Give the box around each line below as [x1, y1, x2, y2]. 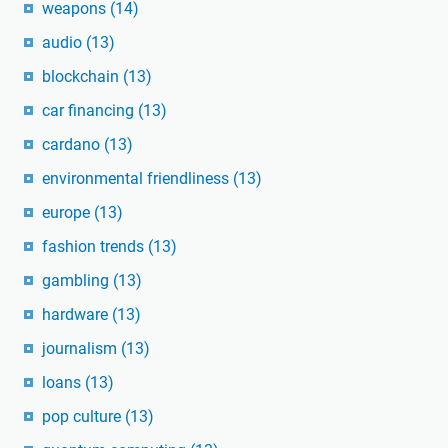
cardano [42, 135, 104, 155]
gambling [42, 271, 113, 291]
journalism [42, 339, 121, 359]
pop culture [42, 407, 125, 427]
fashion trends [42, 237, 148, 257]
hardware [42, 305, 112, 325]
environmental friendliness [42, 169, 233, 189]
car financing [42, 101, 138, 121]
